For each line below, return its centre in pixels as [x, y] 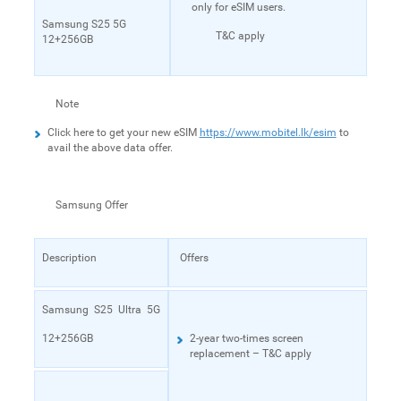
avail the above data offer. [110, 147]
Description [69, 257]
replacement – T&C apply [250, 353]
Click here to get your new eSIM [123, 132]
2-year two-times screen [246, 338]
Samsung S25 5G [84, 24]
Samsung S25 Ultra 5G [101, 309]
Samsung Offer [91, 205]
